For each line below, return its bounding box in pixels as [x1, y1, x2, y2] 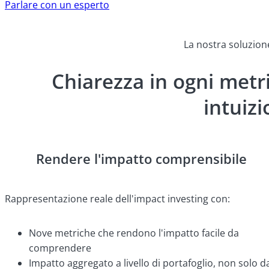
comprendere [29, 241, 91, 255]
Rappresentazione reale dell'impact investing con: [5, 192, 236, 205]
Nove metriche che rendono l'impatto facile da [29, 226, 239, 240]
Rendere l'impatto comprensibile [36, 150, 247, 168]
